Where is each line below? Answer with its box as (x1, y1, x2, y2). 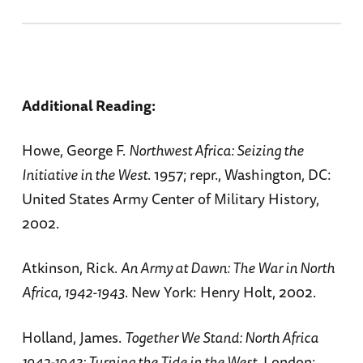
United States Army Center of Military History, (21, 187, 319, 211)
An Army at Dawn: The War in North (120, 256, 335, 280)
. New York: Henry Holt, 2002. (124, 280, 316, 304)
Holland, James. (21, 325, 125, 348)
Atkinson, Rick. (21, 256, 121, 280)
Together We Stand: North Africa (124, 325, 318, 348)
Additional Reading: (21, 93, 156, 117)
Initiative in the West (21, 163, 147, 186)
